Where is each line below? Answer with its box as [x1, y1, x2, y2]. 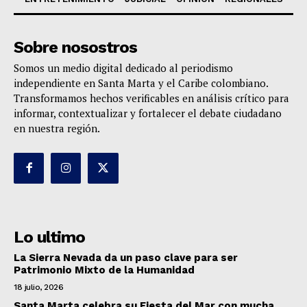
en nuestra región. [14, 121, 100, 136]
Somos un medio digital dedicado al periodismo [14, 61, 233, 75]
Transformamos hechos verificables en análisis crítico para [14, 91, 289, 106]
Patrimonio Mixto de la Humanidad [14, 263, 195, 276]
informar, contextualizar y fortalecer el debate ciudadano [14, 106, 282, 121]
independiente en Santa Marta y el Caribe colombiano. [14, 76, 268, 90]
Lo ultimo [14, 227, 85, 247]
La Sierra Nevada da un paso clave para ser [14, 251, 238, 264]
